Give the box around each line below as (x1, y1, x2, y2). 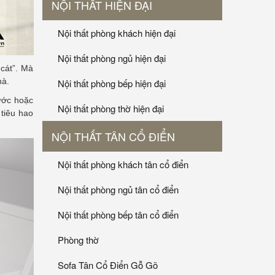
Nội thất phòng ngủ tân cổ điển (58, 183, 179, 196)
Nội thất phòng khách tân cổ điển (58, 158, 188, 171)
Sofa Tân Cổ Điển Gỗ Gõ (58, 258, 158, 272)
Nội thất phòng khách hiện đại (58, 26, 176, 40)
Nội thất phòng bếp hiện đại (58, 77, 166, 90)
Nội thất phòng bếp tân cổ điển (58, 208, 179, 222)
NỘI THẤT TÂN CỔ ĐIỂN (52, 128, 175, 145)
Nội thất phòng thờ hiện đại (58, 102, 164, 115)
